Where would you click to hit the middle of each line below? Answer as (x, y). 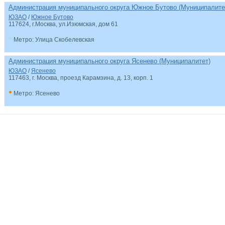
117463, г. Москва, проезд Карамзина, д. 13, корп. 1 (81, 78)
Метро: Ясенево (36, 93)
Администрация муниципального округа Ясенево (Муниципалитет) (109, 61)
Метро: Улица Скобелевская (53, 40)
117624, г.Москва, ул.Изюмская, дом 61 (63, 24)
